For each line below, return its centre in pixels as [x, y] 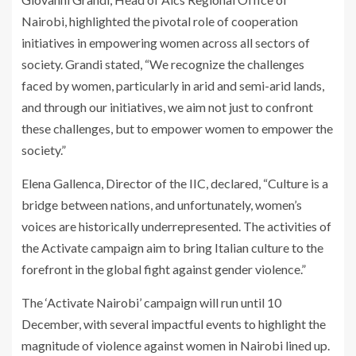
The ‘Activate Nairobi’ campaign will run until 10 [151, 303]
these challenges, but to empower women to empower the [177, 129]
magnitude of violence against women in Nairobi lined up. [176, 346]
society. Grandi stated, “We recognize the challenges [163, 64]
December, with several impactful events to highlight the [174, 324]
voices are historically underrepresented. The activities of [176, 226]
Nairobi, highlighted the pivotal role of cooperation [160, 21]
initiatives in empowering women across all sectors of [166, 43]
